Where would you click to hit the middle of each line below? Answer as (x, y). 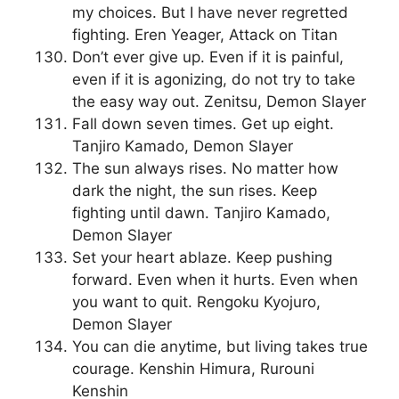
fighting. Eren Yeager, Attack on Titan (205, 35)
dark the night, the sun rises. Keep (195, 191)
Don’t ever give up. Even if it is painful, (208, 57)
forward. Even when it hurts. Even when (215, 280)
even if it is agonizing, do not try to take (214, 80)
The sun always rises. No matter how (205, 169)
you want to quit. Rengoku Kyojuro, (196, 302)
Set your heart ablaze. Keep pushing (202, 258)
